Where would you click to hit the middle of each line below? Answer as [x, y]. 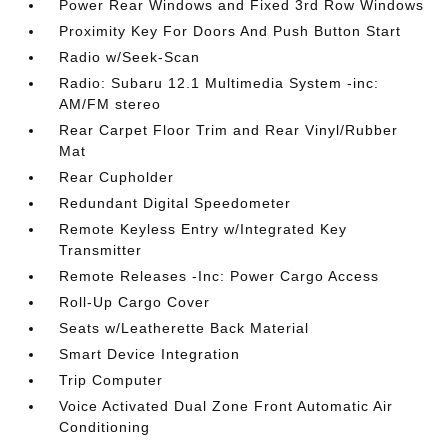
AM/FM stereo [110, 104]
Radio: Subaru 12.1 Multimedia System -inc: [219, 83]
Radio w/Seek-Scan [130, 57]
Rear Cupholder [117, 177]
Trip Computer [111, 380]
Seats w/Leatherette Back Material [184, 328]
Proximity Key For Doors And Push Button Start [230, 31]
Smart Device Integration [150, 354]
